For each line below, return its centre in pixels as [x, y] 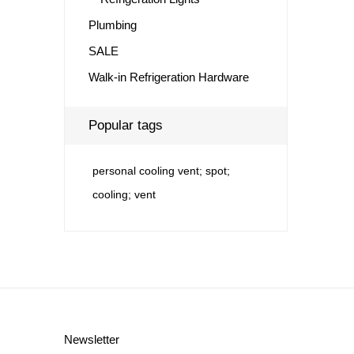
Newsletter [91, 339]
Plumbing [112, 24]
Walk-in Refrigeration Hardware [168, 77]
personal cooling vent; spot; [161, 170]
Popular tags [125, 125]
